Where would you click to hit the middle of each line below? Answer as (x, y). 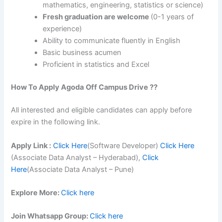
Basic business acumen (82, 53)
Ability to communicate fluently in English (112, 41)
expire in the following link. (58, 122)
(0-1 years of (172, 17)
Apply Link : (31, 145)
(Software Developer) (124, 145)
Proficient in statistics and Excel (96, 65)
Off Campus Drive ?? (122, 87)
